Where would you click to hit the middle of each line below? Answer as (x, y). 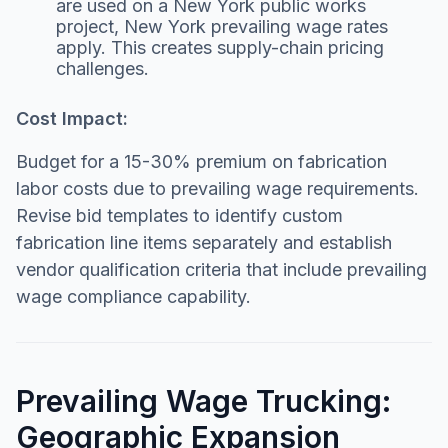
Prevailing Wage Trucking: (203, 400)
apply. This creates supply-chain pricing (220, 47)
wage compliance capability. (133, 296)
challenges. (102, 68)
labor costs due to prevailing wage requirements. (217, 188)
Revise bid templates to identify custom (179, 215)
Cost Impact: (72, 118)
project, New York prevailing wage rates (222, 26)
